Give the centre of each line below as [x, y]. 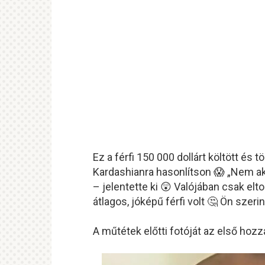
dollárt [193, 157]
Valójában [198, 186]
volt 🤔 [204, 201]
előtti [157, 231]
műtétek [123, 231]
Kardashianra [125, 172]
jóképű [148, 201]
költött [224, 157]
